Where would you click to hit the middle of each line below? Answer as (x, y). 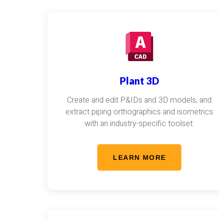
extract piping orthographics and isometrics (140, 112)
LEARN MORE (140, 157)
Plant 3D (139, 81)
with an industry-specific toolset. (140, 124)
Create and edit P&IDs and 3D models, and (140, 100)
